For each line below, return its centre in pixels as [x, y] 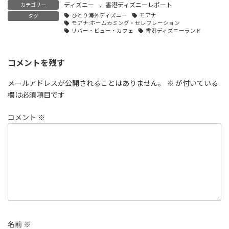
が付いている [196, 83]
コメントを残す [36, 63]
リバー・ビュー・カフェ [103, 31]
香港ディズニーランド [173, 31]
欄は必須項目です [36, 95]
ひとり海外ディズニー [100, 16]
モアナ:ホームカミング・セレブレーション [126, 23]
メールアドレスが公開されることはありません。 [86, 83]
